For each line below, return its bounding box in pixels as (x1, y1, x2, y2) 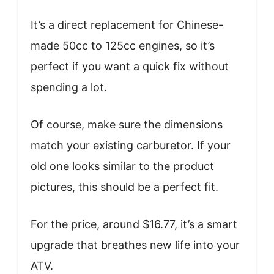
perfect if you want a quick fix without (31, 59, 229, 73)
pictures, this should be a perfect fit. (31, 180, 218, 193)
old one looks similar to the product (31, 159, 214, 172)
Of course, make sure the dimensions (31, 117, 223, 131)
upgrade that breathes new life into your (31, 238, 240, 251)
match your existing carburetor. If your (31, 138, 231, 152)
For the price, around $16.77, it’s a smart (31, 217, 237, 231)
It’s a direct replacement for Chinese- (31, 18, 223, 31)
